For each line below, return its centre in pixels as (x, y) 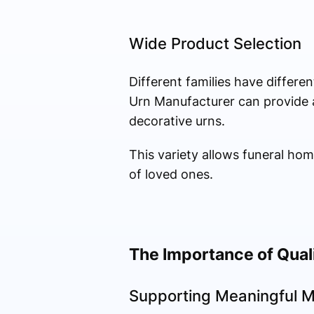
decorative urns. (177, 121)
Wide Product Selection (215, 44)
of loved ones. (171, 175)
